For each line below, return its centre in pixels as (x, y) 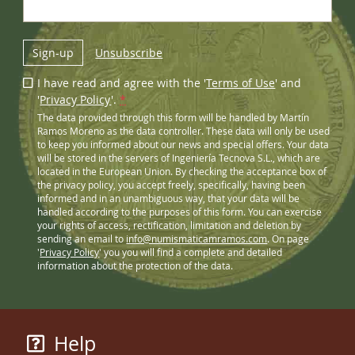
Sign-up (53, 52)
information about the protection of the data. (136, 265)
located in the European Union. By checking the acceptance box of (182, 171)
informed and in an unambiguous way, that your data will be (169, 198)
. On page (288, 239)
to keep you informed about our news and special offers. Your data (183, 144)
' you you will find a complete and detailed (191, 252)
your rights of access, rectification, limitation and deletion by (170, 225)
